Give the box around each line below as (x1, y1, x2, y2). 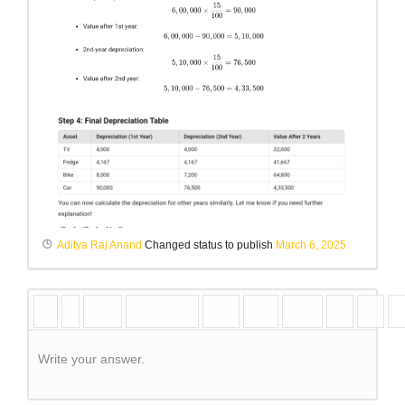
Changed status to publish (142, 239, 276, 252)
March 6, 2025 (276, 239, 346, 252)
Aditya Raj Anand (57, 239, 142, 252)
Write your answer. (38, 352, 145, 367)
